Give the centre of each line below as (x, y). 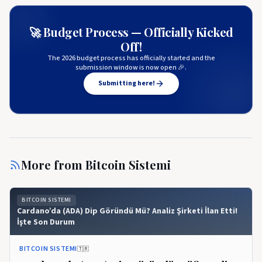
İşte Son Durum (46, 222)
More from (53, 164)
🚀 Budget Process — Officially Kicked (131, 32)
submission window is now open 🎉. (131, 67)
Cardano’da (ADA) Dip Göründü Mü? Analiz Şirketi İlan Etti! (127, 211)
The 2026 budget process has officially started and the (131, 58)
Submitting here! (126, 83)
